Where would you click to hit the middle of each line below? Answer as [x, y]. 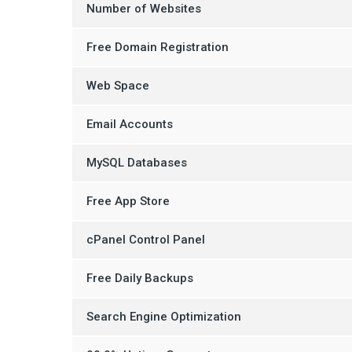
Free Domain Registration [158, 47]
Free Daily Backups [140, 278]
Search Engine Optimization [164, 316]
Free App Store [128, 201]
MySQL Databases [137, 162]
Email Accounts [130, 124]
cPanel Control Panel [146, 239]
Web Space [118, 85]
